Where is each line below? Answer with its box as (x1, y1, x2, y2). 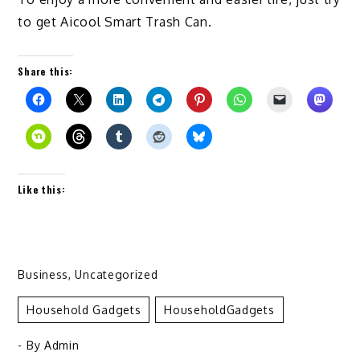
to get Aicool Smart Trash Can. (18, 14, 212, 31)
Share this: (18, 64, 74, 79)
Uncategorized (75, 268, 158, 282)
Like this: (18, 182, 66, 197)
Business (18, 268, 69, 282)
